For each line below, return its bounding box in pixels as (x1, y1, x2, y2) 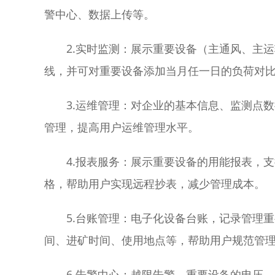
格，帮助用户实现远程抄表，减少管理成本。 (44, 176, 265, 192)
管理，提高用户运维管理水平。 (44, 120, 199, 135)
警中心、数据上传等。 (44, 7, 155, 22)
